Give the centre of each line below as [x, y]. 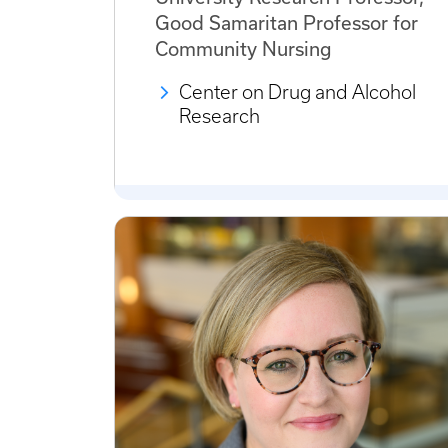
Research [219, 117]
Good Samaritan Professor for [286, 24]
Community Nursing [243, 50]
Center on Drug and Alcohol [297, 93]
